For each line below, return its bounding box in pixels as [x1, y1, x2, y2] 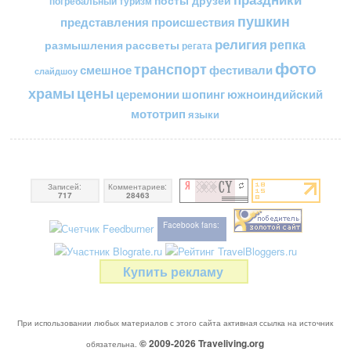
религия [215, 34, 268, 54]
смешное [80, 61, 132, 79]
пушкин [237, 11, 291, 32]
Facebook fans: [163, 219, 220, 230]
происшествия [151, 13, 236, 31]
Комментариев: [108, 180, 168, 192]
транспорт [134, 59, 207, 80]
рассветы [125, 38, 180, 53]
